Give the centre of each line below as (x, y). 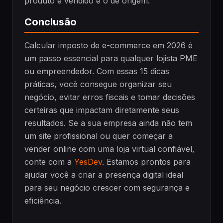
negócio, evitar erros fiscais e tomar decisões (110, 97)
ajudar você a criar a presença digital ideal (104, 175)
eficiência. (43, 201)
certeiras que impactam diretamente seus (102, 110)
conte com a (49, 162)
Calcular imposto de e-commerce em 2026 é (109, 46)
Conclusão (51, 22)
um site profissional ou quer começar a (99, 136)
